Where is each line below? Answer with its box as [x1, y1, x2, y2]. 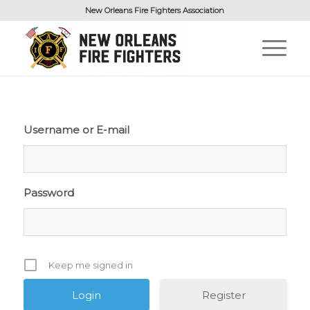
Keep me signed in [48, 259, 133, 271]
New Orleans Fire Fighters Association [85, 6, 225, 15]
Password [23, 186, 74, 199]
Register [201, 289, 246, 302]
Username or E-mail [23, 123, 129, 136]
